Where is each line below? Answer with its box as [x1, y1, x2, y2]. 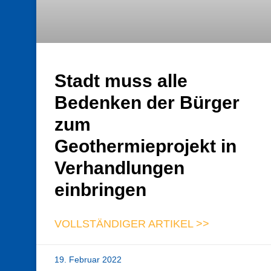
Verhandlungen [54, 158, 184, 178]
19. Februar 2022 [54, 255, 122, 265]
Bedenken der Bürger [54, 93, 240, 113]
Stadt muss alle [54, 71, 188, 91]
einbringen [54, 180, 146, 200]
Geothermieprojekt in [54, 136, 237, 157]
